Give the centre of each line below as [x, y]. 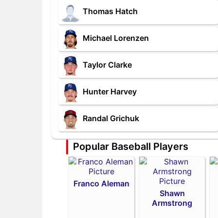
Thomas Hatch [110, 11]
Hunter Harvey [110, 92]
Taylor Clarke [107, 65]
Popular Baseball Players [131, 146]
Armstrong [172, 203]
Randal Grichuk [111, 118]
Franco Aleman [102, 183]
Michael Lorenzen [116, 38]
